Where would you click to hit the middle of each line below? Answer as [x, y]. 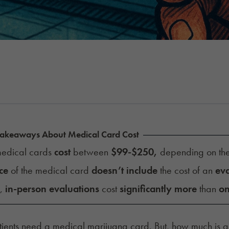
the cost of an [186, 170]
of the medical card [50, 170]
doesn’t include [124, 170]
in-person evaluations [52, 188]
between [90, 152]
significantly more [158, 188]
